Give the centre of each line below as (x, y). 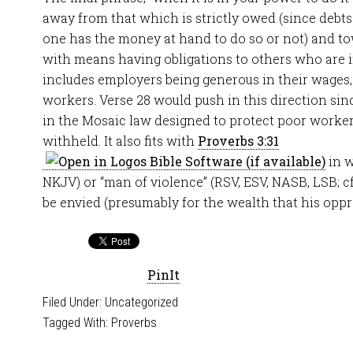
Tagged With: (77, 323)
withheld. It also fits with (120, 141)
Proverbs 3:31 (238, 141)
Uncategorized (141, 302)
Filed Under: (74, 302)
